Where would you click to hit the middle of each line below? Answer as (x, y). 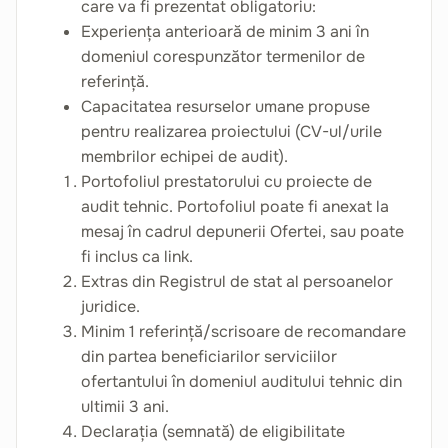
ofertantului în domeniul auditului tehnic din (241, 381)
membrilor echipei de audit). (184, 156)
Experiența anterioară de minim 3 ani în (225, 31)
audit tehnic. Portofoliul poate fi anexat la (235, 206)
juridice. (110, 306)
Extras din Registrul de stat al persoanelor (237, 281)
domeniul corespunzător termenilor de (223, 56)
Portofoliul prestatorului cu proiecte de (226, 181)
